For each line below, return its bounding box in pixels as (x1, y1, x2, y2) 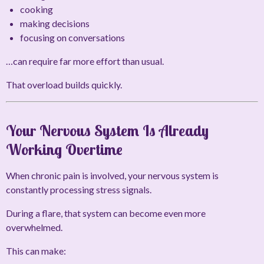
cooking (20, 4, 53, 15)
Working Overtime (6, 140, 123, 160)
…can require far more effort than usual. (6, 55, 164, 67)
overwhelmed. (6, 222, 62, 233)
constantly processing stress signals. (6, 184, 151, 196)
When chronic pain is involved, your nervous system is (6, 170, 219, 181)
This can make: (6, 245, 66, 257)
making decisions (20, 18, 90, 29)
